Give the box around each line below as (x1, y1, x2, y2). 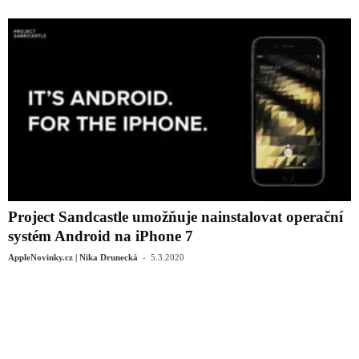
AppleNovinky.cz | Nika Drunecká (8, 252, 138, 262)
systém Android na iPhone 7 (8, 227, 193, 244)
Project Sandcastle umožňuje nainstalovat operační (8, 208, 343, 225)
